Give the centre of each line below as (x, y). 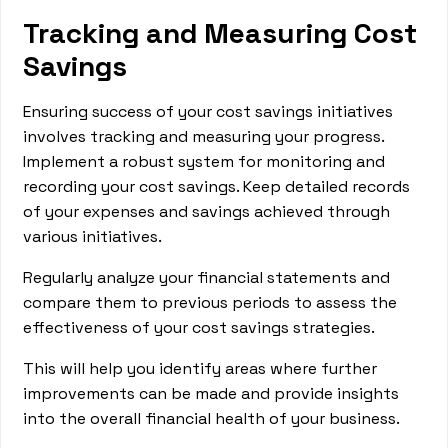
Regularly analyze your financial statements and (207, 277)
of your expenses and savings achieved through (207, 211)
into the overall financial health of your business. (212, 418)
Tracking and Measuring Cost (220, 33)
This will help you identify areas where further (200, 368)
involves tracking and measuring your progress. (204, 136)
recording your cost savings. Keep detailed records (217, 186)
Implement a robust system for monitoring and (204, 161)
